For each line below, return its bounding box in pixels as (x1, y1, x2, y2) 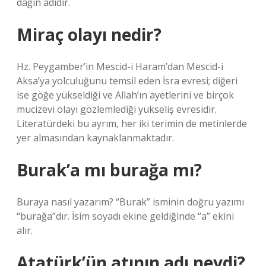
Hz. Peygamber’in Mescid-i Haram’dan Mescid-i (17, 60, 223, 73)
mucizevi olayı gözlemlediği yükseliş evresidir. (17, 103, 217, 116)
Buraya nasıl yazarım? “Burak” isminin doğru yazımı (17, 195, 244, 208)
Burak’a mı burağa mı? (17, 159, 202, 181)
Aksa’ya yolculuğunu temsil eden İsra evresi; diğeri (17, 74, 237, 87)
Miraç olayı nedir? (17, 23, 161, 46)
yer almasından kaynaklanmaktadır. (17, 131, 174, 144)
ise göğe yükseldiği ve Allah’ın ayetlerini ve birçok (17, 88, 234, 102)
